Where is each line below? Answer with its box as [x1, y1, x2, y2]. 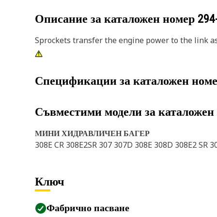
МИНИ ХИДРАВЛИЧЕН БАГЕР [35, 128, 150, 139]
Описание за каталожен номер [35, 12, 198, 26]
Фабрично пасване [46, 202, 129, 214]
